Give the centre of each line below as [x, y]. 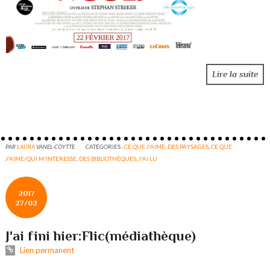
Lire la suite [235, 74]
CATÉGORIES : [105, 146]
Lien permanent [46, 250]
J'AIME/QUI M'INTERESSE [41, 158]
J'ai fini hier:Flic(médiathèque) [101, 235]
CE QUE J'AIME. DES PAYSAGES [167, 146]
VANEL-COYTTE [56, 146]
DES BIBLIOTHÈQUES [108, 158]
